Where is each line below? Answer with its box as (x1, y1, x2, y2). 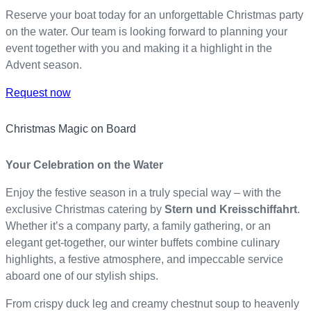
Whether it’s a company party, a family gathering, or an (6, 220, 271, 233)
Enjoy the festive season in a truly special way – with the (6, 187, 281, 199)
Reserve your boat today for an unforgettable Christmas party (6, 9, 303, 22)
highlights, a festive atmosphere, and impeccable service (6, 253, 283, 266)
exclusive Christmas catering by (6, 203, 165, 216)
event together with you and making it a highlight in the (6, 42, 272, 55)
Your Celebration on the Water (6, 159, 163, 171)
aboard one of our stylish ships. (6, 270, 158, 283)
